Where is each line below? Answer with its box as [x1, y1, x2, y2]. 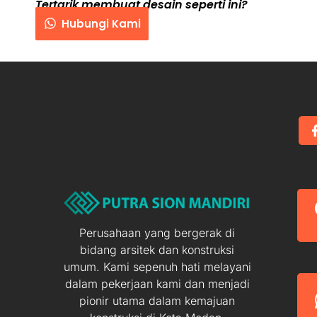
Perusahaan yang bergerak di [79, 226, 235, 241]
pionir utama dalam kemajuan [79, 294, 235, 309]
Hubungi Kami [61, 16, 141, 31]
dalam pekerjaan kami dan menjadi [64, 277, 250, 292]
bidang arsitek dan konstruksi [80, 243, 234, 258]
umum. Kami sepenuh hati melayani [63, 260, 251, 275]
